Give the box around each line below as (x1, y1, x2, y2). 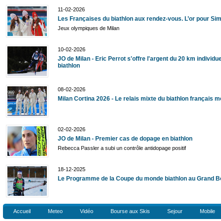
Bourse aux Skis (110, 208, 150, 214)
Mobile (200, 208, 215, 214)
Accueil (13, 208, 31, 214)
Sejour (167, 208, 183, 214)
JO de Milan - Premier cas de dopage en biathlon (58, 135, 192, 142)
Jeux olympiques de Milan (58, 25, 119, 31)
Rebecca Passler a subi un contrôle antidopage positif (58, 145, 186, 151)
